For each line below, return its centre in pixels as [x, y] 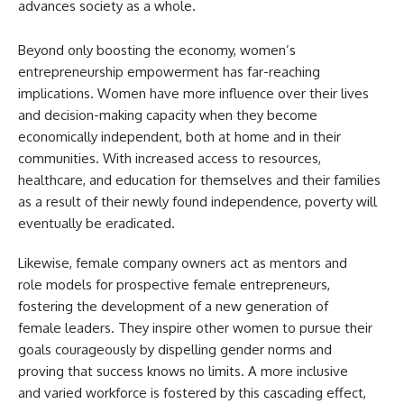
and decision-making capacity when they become [168, 115]
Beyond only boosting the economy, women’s [157, 50]
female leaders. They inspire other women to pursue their [195, 327]
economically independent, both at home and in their [179, 136]
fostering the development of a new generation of [173, 306]
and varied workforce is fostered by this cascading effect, [192, 392]
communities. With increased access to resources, [170, 158]
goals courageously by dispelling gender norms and [175, 349]
